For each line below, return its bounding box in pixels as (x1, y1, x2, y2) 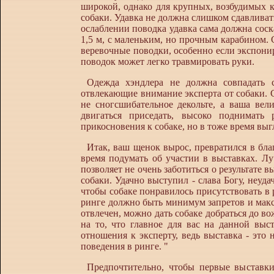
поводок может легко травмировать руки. (81, 56, 254, 67)
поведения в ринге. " (81, 241, 168, 251)
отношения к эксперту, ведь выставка (81, 230, 246, 240)
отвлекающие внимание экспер (81, 88, 213, 98)
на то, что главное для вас (81, 219, 200, 229)
